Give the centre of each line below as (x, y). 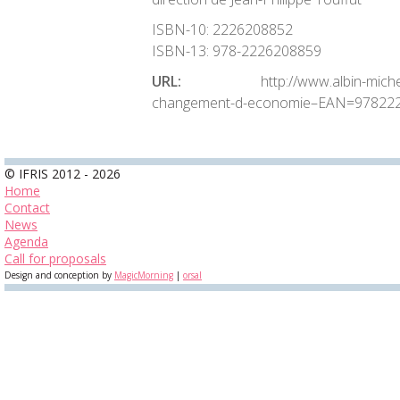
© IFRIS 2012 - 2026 (62, 174)
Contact (27, 208)
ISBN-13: (180, 51)
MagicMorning (144, 275)
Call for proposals (55, 258)
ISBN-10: (180, 29)
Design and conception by (59, 275)
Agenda (26, 242)
